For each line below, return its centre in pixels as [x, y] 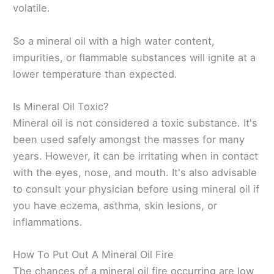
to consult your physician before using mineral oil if [136, 189]
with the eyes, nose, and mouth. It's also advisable [135, 172]
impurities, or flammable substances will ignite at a [134, 57]
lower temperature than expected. [95, 74]
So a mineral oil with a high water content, [114, 41]
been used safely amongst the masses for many [129, 139]
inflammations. [48, 222]
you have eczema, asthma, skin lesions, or [115, 205]
